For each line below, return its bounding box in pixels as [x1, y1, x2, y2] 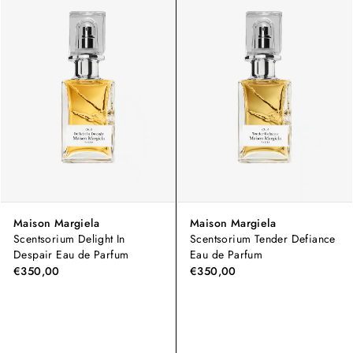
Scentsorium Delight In [13, 231, 125, 247]
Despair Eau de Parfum [13, 247, 129, 263]
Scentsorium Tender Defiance [190, 231, 336, 247]
